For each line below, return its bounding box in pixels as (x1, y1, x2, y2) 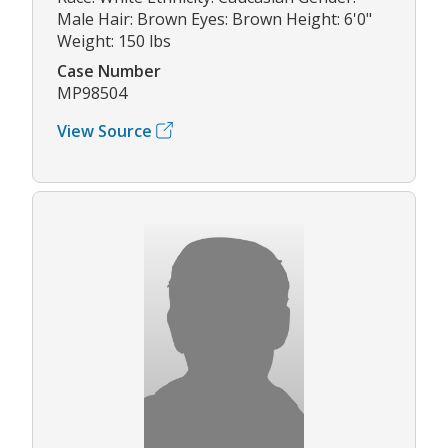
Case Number (57, 59, 161, 82)
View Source (57, 119, 152, 142)
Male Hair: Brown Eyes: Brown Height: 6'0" (57, 7, 372, 30)
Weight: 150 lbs (57, 29, 171, 52)
